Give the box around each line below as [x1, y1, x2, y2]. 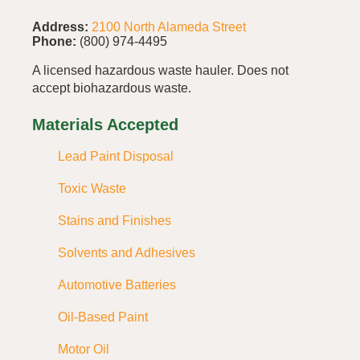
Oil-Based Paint [58, 309, 148, 324]
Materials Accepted [32, 116, 178, 134]
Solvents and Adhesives [58, 245, 195, 260]
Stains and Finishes [58, 213, 171, 227]
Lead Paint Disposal [58, 149, 174, 163]
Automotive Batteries [58, 277, 176, 292]
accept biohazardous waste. [32, 80, 191, 95]
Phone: [32, 34, 76, 48]
